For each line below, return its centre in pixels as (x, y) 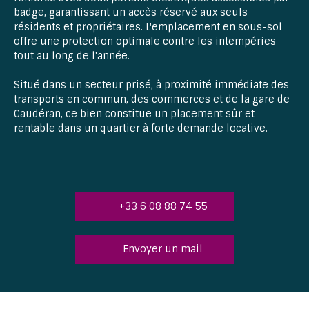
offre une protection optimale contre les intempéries (145, 41)
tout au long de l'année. (72, 56)
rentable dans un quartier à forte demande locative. (141, 128)
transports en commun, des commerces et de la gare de (152, 99)
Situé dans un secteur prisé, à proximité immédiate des (151, 84)
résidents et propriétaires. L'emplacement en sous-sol (148, 27)
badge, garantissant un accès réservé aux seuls (131, 12)
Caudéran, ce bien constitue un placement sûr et (134, 113)
